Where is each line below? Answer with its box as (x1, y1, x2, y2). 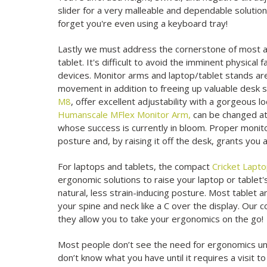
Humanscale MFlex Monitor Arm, (58, 108, 191, 121)
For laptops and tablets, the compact (58, 160, 213, 173)
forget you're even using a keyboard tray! (58, 17, 228, 30)
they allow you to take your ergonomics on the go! (58, 213, 264, 225)
